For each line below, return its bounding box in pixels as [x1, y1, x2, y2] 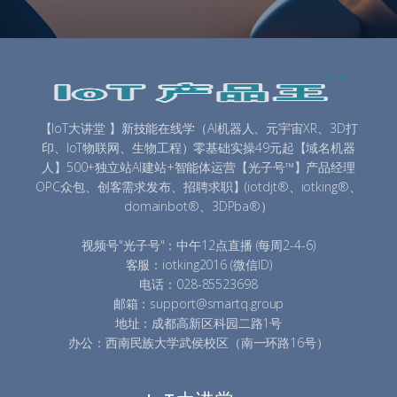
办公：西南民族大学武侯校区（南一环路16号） [68, 334, 329, 352]
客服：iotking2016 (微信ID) [125, 256, 272, 274]
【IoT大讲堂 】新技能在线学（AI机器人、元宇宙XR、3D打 [39, 120, 358, 137]
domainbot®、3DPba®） [123, 198, 274, 215]
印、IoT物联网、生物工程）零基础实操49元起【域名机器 [41, 139, 356, 157]
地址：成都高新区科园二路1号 [114, 315, 283, 332]
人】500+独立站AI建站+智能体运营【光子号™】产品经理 [41, 159, 356, 176]
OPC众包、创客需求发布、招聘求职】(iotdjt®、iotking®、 [35, 178, 362, 196]
